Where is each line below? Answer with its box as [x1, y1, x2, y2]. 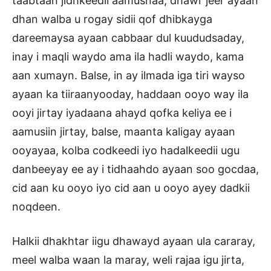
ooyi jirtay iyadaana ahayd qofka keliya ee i [12, 106, 232, 120]
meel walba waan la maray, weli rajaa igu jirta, [12, 253, 244, 267]
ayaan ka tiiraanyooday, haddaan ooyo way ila [12, 88, 249, 101]
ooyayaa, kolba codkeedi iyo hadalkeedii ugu [12, 144, 240, 157]
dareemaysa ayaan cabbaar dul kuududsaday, [12, 31, 244, 45]
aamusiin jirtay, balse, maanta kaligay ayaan [12, 125, 235, 139]
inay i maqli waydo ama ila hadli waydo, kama [12, 50, 244, 64]
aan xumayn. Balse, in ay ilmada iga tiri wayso [12, 69, 245, 82]
